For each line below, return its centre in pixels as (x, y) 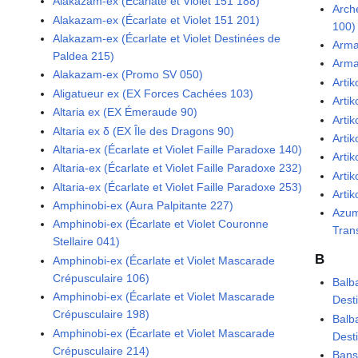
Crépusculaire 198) (101, 314)
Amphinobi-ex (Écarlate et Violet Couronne (161, 224)
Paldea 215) (84, 56)
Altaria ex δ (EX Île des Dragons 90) (144, 131)
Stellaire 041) (87, 242)
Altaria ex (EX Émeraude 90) (125, 112)
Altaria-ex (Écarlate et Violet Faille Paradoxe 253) (178, 187)
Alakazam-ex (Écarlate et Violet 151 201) (157, 20)
